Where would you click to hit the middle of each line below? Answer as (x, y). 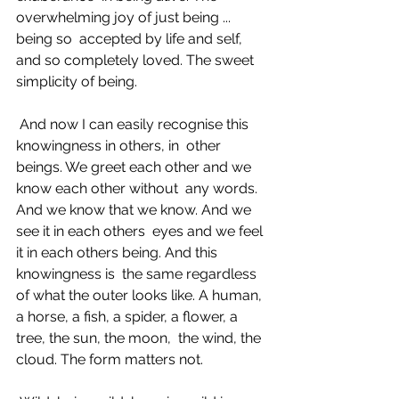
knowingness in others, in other (120, 146)
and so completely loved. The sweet (137, 60)
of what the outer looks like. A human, (142, 295)
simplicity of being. (78, 81)
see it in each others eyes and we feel (141, 231)
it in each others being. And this (118, 252)
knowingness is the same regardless (138, 274)
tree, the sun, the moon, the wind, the (140, 338)
